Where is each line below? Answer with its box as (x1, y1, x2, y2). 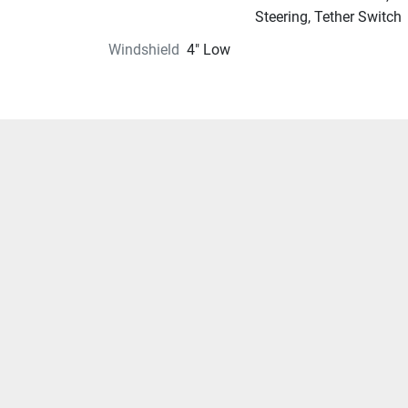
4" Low (186, 41, 230, 58)
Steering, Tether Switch (254, 8, 402, 25)
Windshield (107, 41, 179, 58)
